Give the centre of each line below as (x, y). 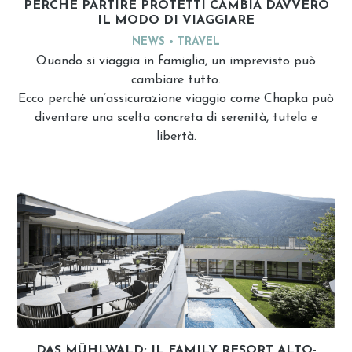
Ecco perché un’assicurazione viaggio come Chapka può (176, 99)
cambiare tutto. (176, 81)
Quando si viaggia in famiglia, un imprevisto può (176, 62)
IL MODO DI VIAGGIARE (176, 21)
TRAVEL (199, 42)
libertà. (176, 137)
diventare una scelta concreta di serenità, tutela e (176, 118)
